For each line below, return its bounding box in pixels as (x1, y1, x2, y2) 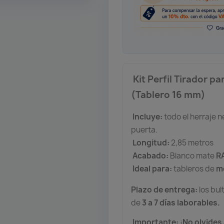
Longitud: (132, 137, 170, 148)
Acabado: (132, 150, 169, 161)
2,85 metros (169, 137, 214, 148)
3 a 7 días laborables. (142, 197, 220, 208)
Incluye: (132, 111, 163, 122)
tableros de (172, 163, 216, 174)
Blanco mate (168, 150, 216, 161)
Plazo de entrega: (131, 184, 198, 195)
